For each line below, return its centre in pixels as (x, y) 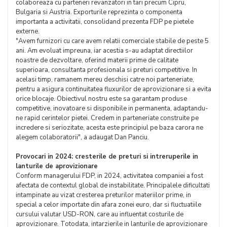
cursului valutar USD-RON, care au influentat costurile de (100, 214)
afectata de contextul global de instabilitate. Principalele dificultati (113, 185)
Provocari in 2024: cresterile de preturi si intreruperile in (107, 157)
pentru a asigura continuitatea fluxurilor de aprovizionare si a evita (113, 89)
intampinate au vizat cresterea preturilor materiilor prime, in (103, 195)
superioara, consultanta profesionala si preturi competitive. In (106, 70)
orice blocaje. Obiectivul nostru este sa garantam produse (101, 99)
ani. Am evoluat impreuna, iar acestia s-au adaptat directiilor (104, 51)
